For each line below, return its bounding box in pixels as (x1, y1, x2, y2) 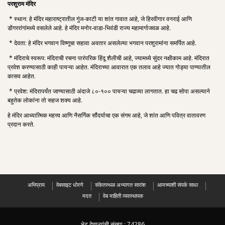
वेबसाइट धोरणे (56, 181, 83, 188)
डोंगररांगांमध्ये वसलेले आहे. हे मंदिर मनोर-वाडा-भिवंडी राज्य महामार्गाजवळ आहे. (8, 24, 171, 32)
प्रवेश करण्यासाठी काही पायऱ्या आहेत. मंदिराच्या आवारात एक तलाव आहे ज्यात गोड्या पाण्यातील (8, 63, 210, 71)
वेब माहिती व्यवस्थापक (102, 192, 143, 199)
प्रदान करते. (8, 120, 35, 129)
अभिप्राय (27, 181, 45, 188)
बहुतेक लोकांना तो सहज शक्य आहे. (8, 96, 82, 104)
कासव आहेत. (8, 72, 36, 80)
